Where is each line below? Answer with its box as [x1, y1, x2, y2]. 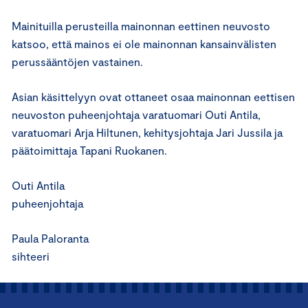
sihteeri [12, 250, 49, 263]
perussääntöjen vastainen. [12, 55, 143, 68]
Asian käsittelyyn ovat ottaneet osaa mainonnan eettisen [12, 90, 295, 103]
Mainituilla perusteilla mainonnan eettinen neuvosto [12, 19, 270, 32]
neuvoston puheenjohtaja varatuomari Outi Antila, [12, 108, 261, 121]
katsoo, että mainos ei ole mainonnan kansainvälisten [12, 37, 276, 50]
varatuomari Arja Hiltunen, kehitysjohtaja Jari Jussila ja [12, 126, 283, 139]
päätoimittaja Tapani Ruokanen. [12, 144, 167, 157]
